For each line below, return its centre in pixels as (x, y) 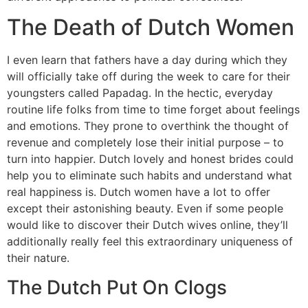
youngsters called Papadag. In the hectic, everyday (140, 93)
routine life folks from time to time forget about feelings (153, 110)
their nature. (38, 258)
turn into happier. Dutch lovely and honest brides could (150, 159)
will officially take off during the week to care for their (148, 77)
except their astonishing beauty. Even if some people (145, 209)
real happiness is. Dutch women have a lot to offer (139, 192)
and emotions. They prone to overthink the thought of (148, 126)
